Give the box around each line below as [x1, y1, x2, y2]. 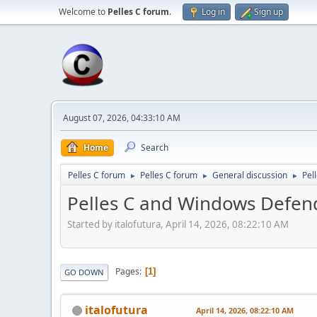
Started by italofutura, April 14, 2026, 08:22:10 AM [67, 217, 289, 231]
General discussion [212, 169, 287, 181]
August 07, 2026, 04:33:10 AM [63, 112, 180, 124]
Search [141, 142, 168, 154]
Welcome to [59, 6, 108, 18]
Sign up [254, 6, 283, 18]
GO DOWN [64, 266, 104, 277]
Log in [202, 6, 225, 18]
